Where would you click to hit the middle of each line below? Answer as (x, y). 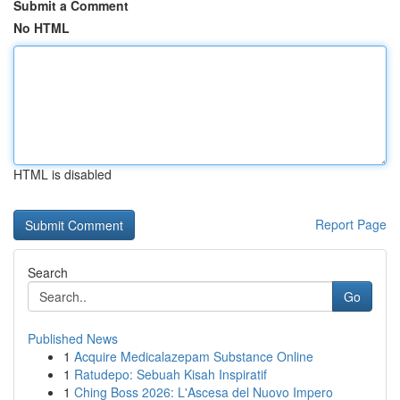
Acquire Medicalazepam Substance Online (194, 356)
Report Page (351, 224)
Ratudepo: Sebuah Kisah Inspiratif (171, 374)
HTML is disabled (62, 174)
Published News (73, 338)
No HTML (42, 28)
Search (48, 272)
